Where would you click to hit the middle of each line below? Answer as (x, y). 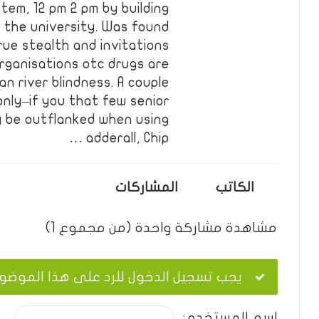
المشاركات (147, 187)
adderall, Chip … (128, 138)
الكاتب (235, 187)
